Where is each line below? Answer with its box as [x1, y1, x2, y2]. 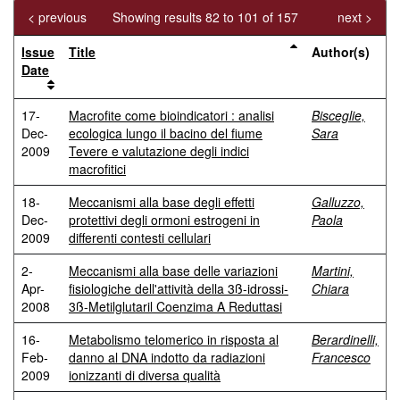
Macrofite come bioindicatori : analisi [69, 106, 274, 124]
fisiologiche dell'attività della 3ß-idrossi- [69, 279, 288, 297]
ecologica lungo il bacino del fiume [69, 124, 262, 142]
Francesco [312, 348, 371, 366]
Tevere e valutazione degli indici [69, 142, 249, 160]
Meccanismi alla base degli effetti [69, 193, 254, 211]
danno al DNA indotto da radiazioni [69, 348, 265, 366]
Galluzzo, [312, 193, 364, 211]
